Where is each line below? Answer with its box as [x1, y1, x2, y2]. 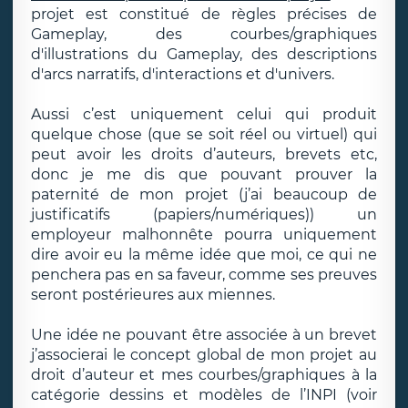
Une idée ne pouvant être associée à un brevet [31, 326, 377, 343]
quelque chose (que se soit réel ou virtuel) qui [31, 126, 377, 143]
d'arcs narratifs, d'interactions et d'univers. [31, 66, 334, 83]
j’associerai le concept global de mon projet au [31, 346, 377, 363]
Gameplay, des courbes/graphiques [31, 25, 377, 43]
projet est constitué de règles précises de [31, 5, 377, 23]
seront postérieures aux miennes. [31, 286, 275, 303]
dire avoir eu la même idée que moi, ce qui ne [31, 246, 377, 263]
